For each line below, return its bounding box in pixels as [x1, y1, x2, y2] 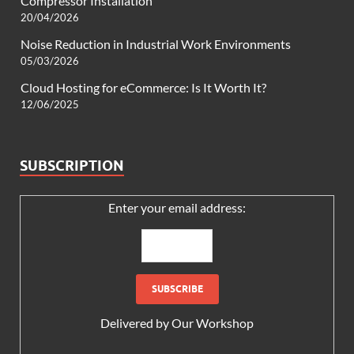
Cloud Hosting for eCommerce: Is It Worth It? [21, 80, 266, 96]
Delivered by [100, 315, 171, 331]
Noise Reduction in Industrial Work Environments [21, 36, 291, 52]
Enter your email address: [108, 200, 246, 216]
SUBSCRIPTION [20, 157, 124, 175]
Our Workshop [171, 315, 254, 331]
